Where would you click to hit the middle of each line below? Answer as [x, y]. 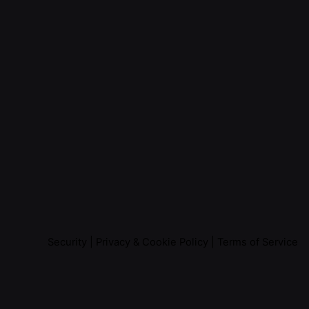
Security [67, 242]
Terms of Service [258, 242]
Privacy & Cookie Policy [152, 242]
